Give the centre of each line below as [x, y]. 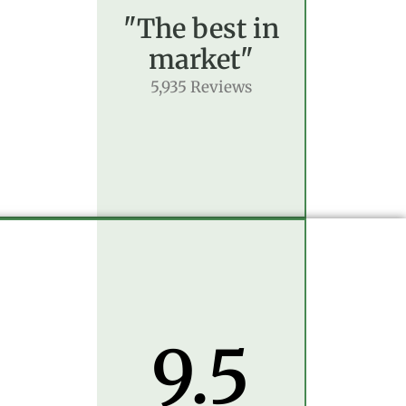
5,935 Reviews [201, 87]
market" [201, 59]
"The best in [201, 29]
